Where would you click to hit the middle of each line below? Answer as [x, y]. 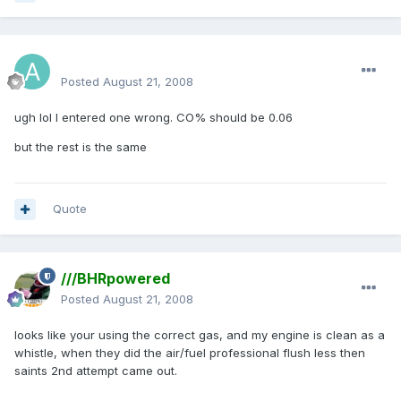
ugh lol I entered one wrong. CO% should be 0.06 [154, 118]
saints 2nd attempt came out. [96, 371]
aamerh [88, 61]
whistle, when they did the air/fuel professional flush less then [190, 353]
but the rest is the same [81, 147]
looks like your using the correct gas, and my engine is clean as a [200, 335]
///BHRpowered [115, 279]
